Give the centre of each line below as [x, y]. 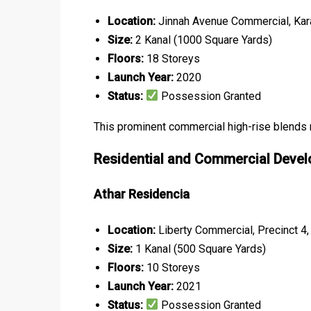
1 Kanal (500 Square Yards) [199, 249]
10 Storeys [172, 267]
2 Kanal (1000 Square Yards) [202, 40]
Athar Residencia [142, 194]
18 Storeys [172, 58]
